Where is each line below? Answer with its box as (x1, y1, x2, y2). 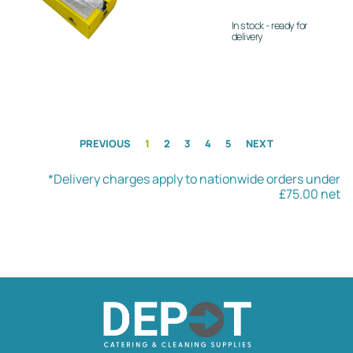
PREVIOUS (80, 136, 131, 150)
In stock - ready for (231, 18, 307, 33)
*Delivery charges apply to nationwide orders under (48, 169, 340, 188)
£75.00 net (279, 184, 340, 203)
